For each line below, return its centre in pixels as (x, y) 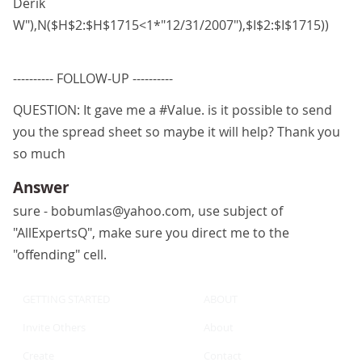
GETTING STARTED (66, 299)
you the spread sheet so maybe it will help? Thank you (177, 132)
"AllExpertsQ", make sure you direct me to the (151, 233)
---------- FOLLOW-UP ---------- (93, 78)
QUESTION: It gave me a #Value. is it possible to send (173, 110)
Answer (41, 187)
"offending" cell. (60, 255)
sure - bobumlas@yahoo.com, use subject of (148, 211)
